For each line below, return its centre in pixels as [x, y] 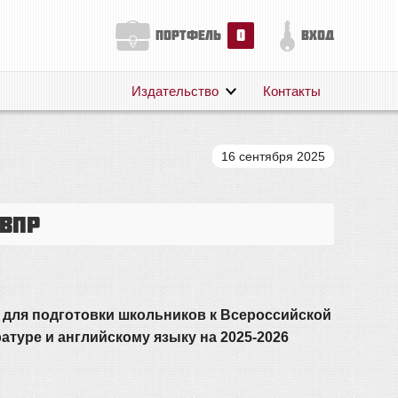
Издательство [175, 91]
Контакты [292, 91]
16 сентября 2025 [273, 156]
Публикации [169, 205]
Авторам [158, 151]
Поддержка [166, 178]
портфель [188, 35]
